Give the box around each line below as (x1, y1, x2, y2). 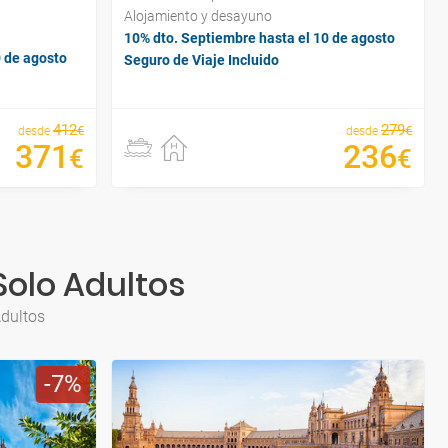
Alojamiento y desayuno (124, 8, 272, 25)
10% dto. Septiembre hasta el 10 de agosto (124, 30, 395, 47)
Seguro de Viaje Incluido (124, 52, 279, 69)
